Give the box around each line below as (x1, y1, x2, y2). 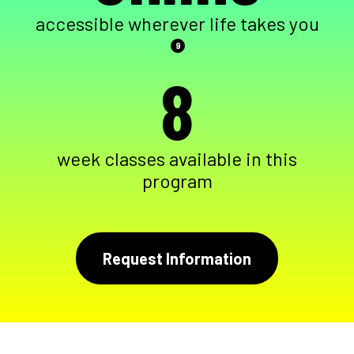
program (141, 169, 213, 193)
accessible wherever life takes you (35, 12, 319, 36)
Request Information (103, 249, 251, 269)
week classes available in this (57, 147, 297, 171)
